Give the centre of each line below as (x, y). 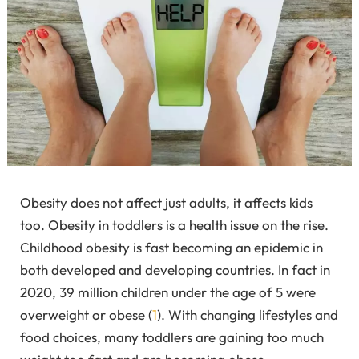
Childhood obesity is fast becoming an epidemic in (171, 247)
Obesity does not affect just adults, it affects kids (166, 202)
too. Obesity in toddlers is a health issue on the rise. (174, 224)
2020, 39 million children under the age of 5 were (168, 292)
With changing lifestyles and (253, 314)
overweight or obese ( (86, 314)
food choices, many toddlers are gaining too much (172, 337)
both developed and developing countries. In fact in (175, 269)
